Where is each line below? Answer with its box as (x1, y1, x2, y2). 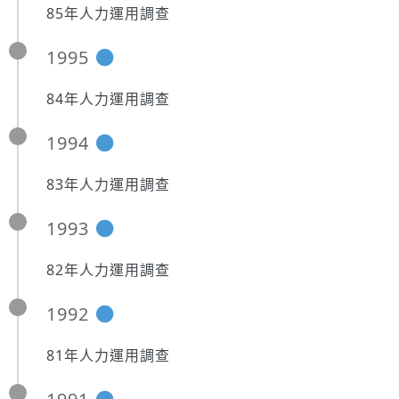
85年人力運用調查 (46, 4, 170, 23)
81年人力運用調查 (46, 346, 170, 365)
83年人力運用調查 (46, 175, 170, 194)
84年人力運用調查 (46, 89, 170, 109)
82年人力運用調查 (46, 260, 170, 280)
